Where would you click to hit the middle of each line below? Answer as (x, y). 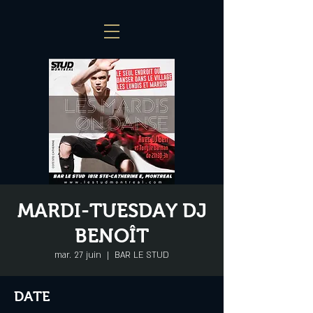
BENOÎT (112, 236)
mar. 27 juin (78, 255)
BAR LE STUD (142, 255)
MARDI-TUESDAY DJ (112, 211)
